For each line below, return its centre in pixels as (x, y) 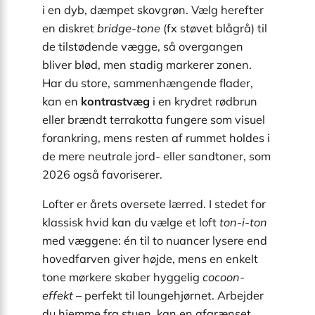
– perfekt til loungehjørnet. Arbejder (168, 296)
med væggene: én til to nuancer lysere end (155, 241)
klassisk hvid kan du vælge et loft (131, 223)
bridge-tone (129, 28)
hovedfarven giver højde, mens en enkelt (150, 259)
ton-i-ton (243, 223)
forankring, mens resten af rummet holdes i (156, 137)
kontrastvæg (115, 101)
